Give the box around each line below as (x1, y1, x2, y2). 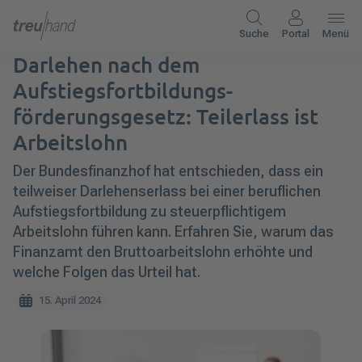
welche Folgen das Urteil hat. (13, 263, 200, 280)
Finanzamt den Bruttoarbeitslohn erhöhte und (13, 243, 313, 260)
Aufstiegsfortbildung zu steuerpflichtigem (13, 203, 286, 220)
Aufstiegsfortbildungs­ (13, 78, 233, 103)
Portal (282, 27, 309, 40)
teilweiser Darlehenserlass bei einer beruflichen (13, 183, 321, 200)
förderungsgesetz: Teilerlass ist (13, 103, 318, 129)
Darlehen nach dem (13, 52, 200, 78)
